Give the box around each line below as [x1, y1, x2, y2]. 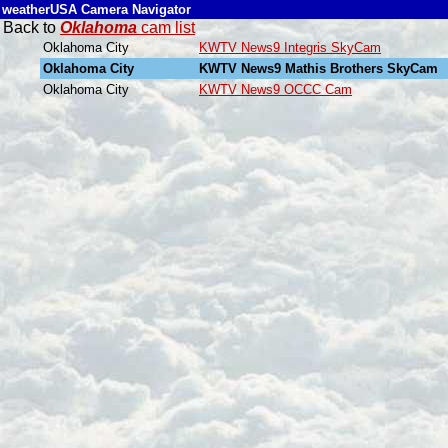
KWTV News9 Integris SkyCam [199, 40, 381, 55]
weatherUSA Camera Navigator [2, 2, 191, 17]
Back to [3, 19, 60, 36]
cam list [137, 19, 195, 36]
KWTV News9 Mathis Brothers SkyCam [199, 61, 438, 76]
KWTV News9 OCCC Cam [199, 82, 352, 97]
